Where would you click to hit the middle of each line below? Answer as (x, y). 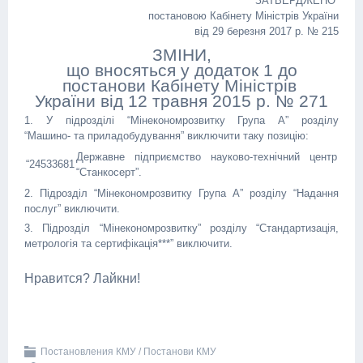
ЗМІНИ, (181, 55)
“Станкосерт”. (109, 172)
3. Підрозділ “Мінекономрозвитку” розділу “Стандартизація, (181, 228)
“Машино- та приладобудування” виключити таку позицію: (167, 136)
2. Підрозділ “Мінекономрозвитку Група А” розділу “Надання (181, 193)
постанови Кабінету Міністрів (181, 85)
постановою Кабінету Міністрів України (243, 16)
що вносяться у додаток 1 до (181, 70)
